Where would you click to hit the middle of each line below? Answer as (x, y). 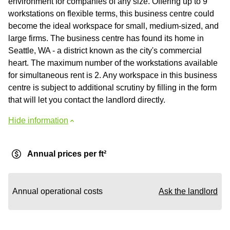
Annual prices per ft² (67, 154)
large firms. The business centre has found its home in (106, 38)
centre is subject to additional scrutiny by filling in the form (112, 88)
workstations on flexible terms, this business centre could (111, 14)
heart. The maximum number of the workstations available (113, 63)
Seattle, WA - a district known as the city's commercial (105, 51)
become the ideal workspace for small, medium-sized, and (113, 26)
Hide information (38, 120)
